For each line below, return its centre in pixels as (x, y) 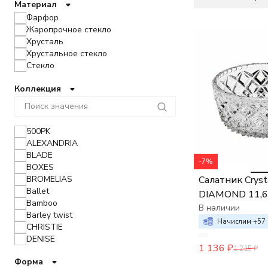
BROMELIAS (49, 179)
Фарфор (42, 18)
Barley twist (49, 215)
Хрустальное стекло (67, 54)
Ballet (38, 191)
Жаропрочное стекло (69, 30)
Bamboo (42, 203)
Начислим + (237, 221)
